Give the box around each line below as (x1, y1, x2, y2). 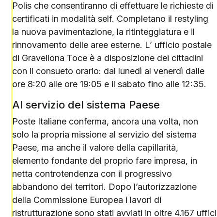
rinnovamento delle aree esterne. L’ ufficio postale (12, 40, 212, 50)
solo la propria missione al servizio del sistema (12, 129, 197, 139)
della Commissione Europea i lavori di (12, 195, 161, 205)
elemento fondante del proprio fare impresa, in (12, 155, 197, 166)
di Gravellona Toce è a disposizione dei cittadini (12, 53, 203, 63)
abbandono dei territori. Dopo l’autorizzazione (12, 182, 197, 192)
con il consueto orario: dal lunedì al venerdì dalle (12, 66, 204, 76)
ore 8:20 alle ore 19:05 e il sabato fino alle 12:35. (12, 79, 206, 89)
